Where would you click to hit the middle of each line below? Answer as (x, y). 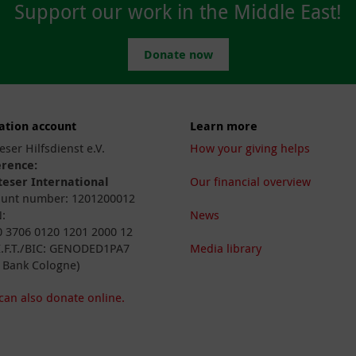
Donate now (178, 54)
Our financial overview (250, 181)
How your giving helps (250, 148)
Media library (226, 248)
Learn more (224, 126)
